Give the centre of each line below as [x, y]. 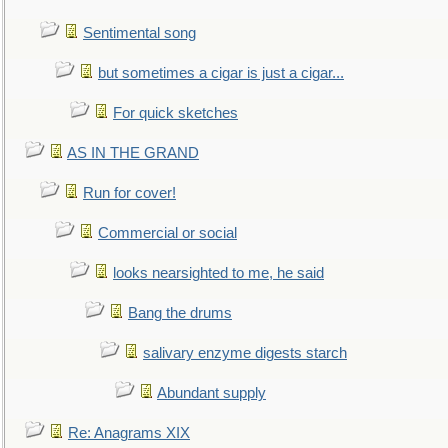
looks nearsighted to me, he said [218, 273]
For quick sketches [175, 113]
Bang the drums [180, 313]
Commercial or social [167, 233]
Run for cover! [129, 193]
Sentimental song [139, 33]
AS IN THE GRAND [133, 153]
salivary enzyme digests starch [245, 353]
